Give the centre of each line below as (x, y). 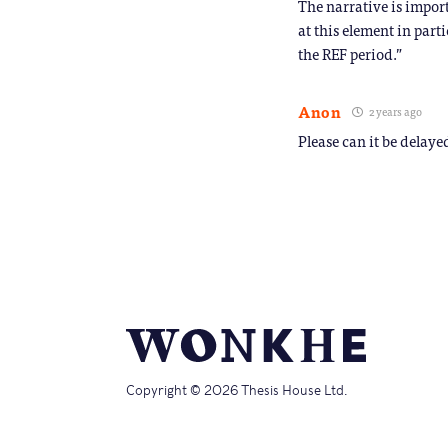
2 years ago (394, 110)
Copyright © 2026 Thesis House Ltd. (236, 391)
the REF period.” (350, 53)
